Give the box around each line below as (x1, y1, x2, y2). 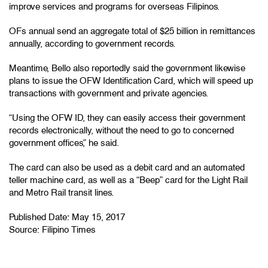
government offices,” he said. (9, 137, 119, 148)
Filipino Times (42, 224, 96, 235)
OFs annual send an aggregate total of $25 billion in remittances (9, 25, 255, 36)
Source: (9, 224, 42, 235)
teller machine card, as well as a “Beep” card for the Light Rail (9, 174, 248, 185)
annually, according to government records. (9, 38, 175, 49)
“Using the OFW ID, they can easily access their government (9, 112, 245, 123)
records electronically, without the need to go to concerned (9, 124, 234, 136)
